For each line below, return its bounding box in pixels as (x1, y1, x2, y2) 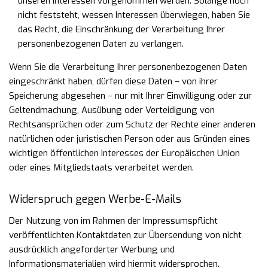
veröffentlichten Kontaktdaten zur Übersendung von (9, 229, 223, 241)
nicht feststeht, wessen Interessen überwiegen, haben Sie (18, 9, 250, 21)
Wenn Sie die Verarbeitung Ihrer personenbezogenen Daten (9, 61, 247, 73)
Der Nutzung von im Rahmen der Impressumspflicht (9, 215, 218, 227)
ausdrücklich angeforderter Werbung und (9, 243, 175, 255)
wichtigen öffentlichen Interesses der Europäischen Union (9, 147, 240, 159)
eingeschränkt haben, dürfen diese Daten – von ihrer (9, 75, 218, 87)
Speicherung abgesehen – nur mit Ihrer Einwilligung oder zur (9, 90, 252, 102)
